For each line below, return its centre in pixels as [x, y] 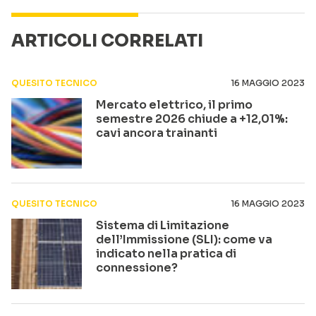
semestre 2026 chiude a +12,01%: [192, 119]
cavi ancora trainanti [157, 133]
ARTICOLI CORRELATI [107, 41]
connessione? [137, 268]
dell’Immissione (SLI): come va [184, 239]
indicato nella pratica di [166, 254]
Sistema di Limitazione [163, 225]
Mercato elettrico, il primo [174, 105]
